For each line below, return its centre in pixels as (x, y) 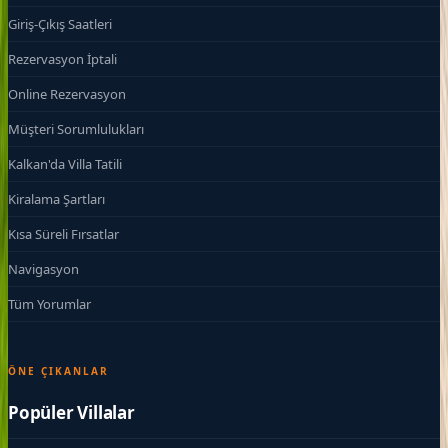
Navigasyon (43, 269)
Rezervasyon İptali (62, 59)
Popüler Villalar (71, 412)
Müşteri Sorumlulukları (76, 129)
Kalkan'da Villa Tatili (65, 164)
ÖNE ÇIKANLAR (58, 371)
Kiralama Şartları (56, 199)
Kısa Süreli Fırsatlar (63, 234)
